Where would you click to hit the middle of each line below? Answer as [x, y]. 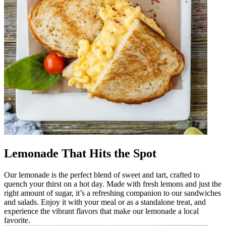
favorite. [17, 220]
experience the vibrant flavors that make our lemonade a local [101, 211]
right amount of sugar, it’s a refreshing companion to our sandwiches [112, 193]
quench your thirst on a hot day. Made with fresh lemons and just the [113, 184]
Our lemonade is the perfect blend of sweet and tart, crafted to [102, 175]
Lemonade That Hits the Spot [80, 153]
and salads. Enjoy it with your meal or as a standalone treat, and [105, 202]
